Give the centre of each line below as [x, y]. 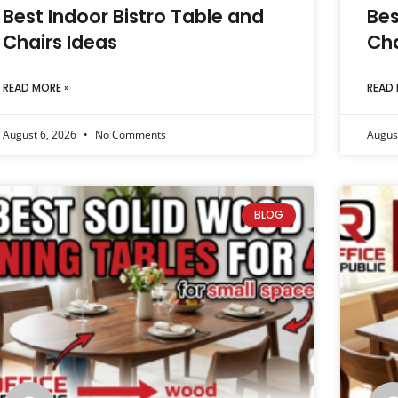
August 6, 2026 [40, 135]
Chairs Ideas [60, 43]
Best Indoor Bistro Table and [133, 17]
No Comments [129, 135]
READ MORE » [36, 88]
